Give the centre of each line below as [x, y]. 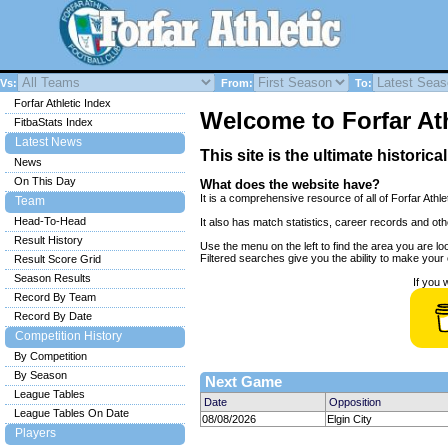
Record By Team [55, 297]
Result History [48, 240]
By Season [40, 375]
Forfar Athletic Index [62, 103]
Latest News [48, 142]
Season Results [52, 278]
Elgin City [349, 419]
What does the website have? [290, 184]
